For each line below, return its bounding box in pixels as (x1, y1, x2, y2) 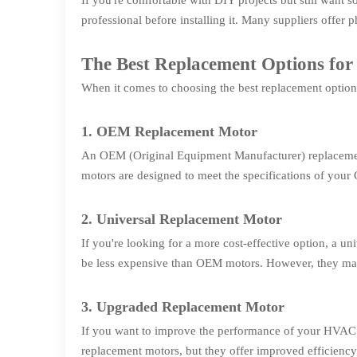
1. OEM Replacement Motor (81, 124, 257, 139)
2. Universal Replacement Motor (81, 211, 282, 227)
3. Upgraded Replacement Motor (81, 299, 284, 315)
